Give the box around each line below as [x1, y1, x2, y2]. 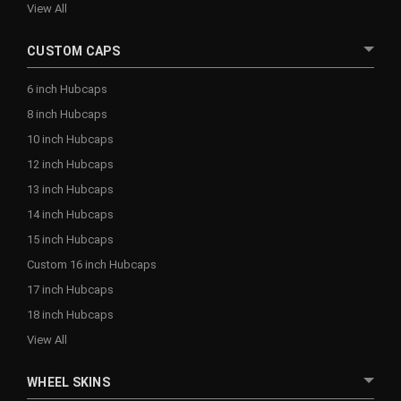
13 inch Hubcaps [27, 182, 114, 196]
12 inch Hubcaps [27, 157, 114, 171]
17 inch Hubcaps [27, 282, 114, 296]
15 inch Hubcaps [27, 232, 114, 246]
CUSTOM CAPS [27, 43, 120, 58]
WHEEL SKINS [27, 374, 110, 389]
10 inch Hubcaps [27, 132, 114, 146]
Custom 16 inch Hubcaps [27, 257, 157, 271]
